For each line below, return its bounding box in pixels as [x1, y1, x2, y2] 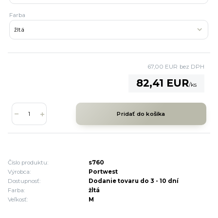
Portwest [89, 168, 118, 176]
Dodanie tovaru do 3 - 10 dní [89, 178, 179, 185]
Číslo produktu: [8, 159, 48, 166]
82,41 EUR [136, 77, 189, 90]
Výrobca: [8, 168, 31, 176]
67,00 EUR [147, 63, 178, 71]
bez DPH [179, 63, 204, 71]
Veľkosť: [8, 196, 28, 203]
